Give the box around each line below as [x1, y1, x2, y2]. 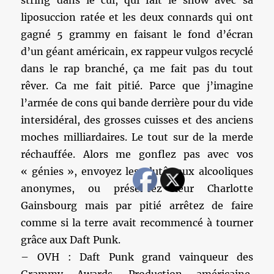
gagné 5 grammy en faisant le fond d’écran [21, 28, 253, 40]
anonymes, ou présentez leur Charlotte [21, 182, 253, 194]
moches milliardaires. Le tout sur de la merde [21, 131, 253, 143]
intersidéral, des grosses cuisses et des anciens [21, 114, 253, 126]
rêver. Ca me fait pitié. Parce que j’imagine [21, 80, 253, 92]
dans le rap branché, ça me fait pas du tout [21, 62, 253, 75]
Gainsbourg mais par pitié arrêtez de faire [21, 199, 253, 212]
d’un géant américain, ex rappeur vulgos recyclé [21, 45, 253, 57]
